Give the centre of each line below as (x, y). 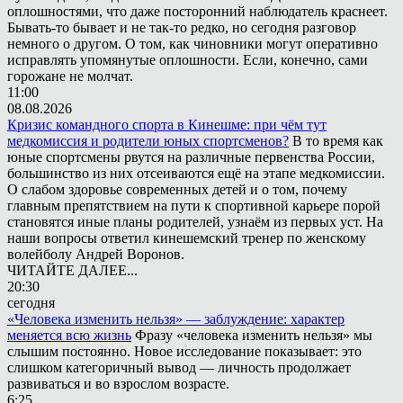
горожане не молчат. (70, 76)
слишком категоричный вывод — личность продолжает (179, 367)
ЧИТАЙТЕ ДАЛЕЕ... (72, 270)
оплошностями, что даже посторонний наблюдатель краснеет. (197, 11)
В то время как (338, 140)
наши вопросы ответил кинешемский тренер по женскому (187, 237)
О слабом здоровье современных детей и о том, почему (177, 189)
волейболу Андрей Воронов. (96, 254)
